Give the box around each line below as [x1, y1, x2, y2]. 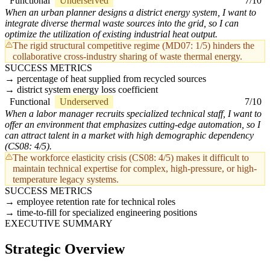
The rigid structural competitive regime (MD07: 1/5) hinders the [13, 40, 254, 51]
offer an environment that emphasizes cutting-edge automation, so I [5, 119, 260, 130]
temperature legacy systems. [13, 174, 119, 185]
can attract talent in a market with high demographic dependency [5, 130, 254, 141]
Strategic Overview [5, 241, 125, 257]
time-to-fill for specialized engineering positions [17, 207, 197, 218]
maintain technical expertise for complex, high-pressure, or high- [13, 163, 257, 174]
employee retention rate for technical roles [17, 196, 175, 207]
